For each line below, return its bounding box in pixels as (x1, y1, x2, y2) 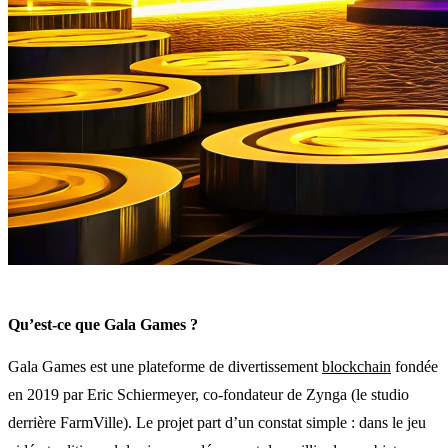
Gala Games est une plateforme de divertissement (8, 357, 322, 375)
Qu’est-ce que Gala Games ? (8, 315, 198, 333)
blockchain (322, 357, 391, 375)
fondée (391, 357, 438, 375)
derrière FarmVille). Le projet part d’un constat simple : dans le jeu (8, 413, 426, 431)
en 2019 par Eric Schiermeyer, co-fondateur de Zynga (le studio (8, 385, 409, 403)
